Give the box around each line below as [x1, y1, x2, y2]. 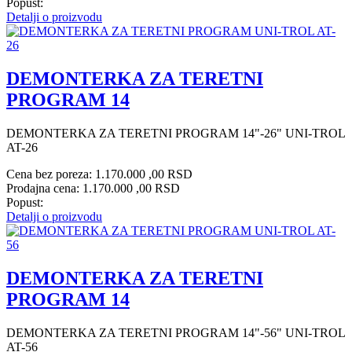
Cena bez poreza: [6, 167, 95, 181]
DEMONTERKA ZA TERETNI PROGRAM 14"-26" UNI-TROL [6, 126, 345, 141]
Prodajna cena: [6, 181, 82, 196]
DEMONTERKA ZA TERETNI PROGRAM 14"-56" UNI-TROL [6, 326, 345, 339]
